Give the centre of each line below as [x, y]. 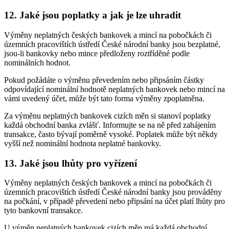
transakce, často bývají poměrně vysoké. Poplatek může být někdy [111, 134]
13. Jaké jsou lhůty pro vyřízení [71, 163]
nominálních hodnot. [37, 62]
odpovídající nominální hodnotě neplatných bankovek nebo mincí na [114, 89]
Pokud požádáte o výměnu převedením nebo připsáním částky [104, 80]
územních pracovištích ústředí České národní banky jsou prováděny [113, 192]
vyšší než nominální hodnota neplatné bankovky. [83, 143]
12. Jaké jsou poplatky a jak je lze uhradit [93, 15]
